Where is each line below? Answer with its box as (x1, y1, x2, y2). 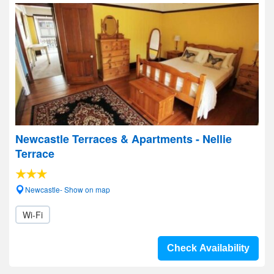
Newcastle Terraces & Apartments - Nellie (15, 131, 232, 147)
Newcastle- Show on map (25, 184, 110, 194)
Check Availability (167, 243, 250, 253)
